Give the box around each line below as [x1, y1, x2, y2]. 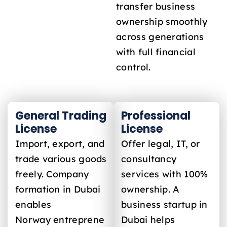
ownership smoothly [116, 16, 208, 27]
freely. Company [15, 168, 89, 179]
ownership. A [121, 183, 180, 195]
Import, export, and [15, 137, 105, 149]
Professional [121, 107, 191, 124]
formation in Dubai [15, 183, 101, 195]
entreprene [53, 213, 105, 225]
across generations [116, 31, 204, 43]
